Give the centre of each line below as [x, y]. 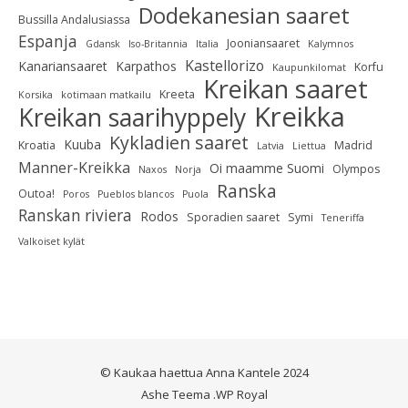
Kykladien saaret [179, 142]
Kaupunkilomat [309, 67]
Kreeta [177, 94]
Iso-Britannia [158, 43]
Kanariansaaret [63, 66]
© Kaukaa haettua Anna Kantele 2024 [204, 372]
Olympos [356, 168]
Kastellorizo [224, 65]
